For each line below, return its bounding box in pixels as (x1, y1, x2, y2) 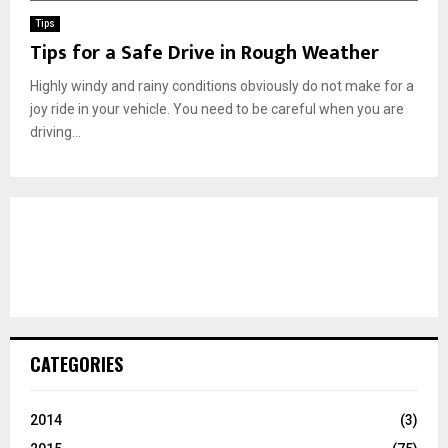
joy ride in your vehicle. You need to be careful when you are (30, 100, 404, 117)
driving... (30, 123, 81, 140)
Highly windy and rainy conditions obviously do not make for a (30, 77, 414, 94)
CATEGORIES (30, 350, 123, 377)
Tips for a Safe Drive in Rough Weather (30, 35, 379, 70)
